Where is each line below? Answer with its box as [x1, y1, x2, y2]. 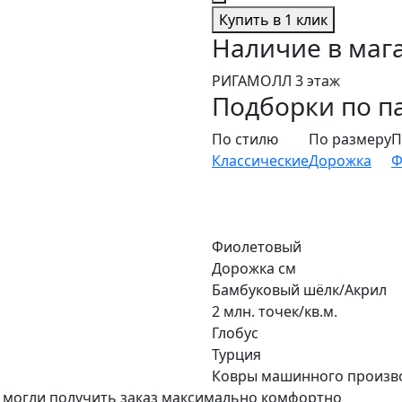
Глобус [212, 323, 258, 344]
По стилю [212, 129, 278, 150]
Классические [212, 151, 309, 171]
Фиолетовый [212, 237, 301, 258]
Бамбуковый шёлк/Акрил [212, 280, 387, 301]
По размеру [309, 129, 391, 150]
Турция [212, 345, 261, 365]
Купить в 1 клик [219, 10, 328, 31]
